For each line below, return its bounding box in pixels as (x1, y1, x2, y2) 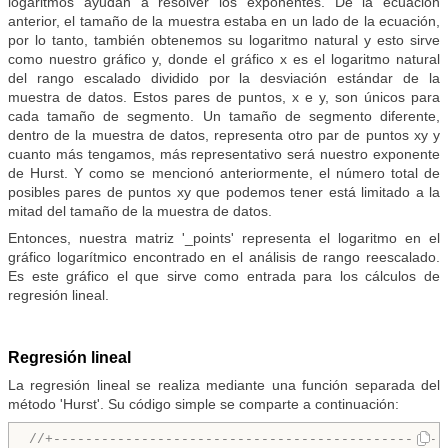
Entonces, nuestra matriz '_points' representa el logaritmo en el (8, 230, 440, 247)
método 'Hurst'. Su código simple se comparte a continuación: (8, 396, 399, 413)
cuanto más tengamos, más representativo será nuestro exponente (8, 146, 440, 163)
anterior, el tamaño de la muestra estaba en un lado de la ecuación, (8, 13, 440, 30)
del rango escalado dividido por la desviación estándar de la (8, 70, 440, 87)
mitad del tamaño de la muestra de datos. (8, 203, 272, 220)
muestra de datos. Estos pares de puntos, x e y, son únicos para (8, 89, 440, 106)
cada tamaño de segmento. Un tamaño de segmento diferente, (8, 108, 440, 125)
